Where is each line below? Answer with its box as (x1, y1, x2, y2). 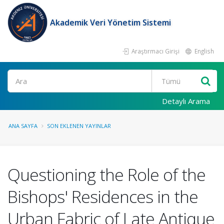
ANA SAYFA (8, 122, 37, 129)
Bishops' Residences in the (7, 185, 198, 208)
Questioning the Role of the (7, 163, 205, 186)
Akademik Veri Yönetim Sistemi (50, 17, 171, 28)
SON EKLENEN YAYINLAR (47, 122, 111, 129)
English (193, 47, 214, 55)
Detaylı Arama (162, 96, 210, 106)
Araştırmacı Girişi (130, 47, 179, 55)
